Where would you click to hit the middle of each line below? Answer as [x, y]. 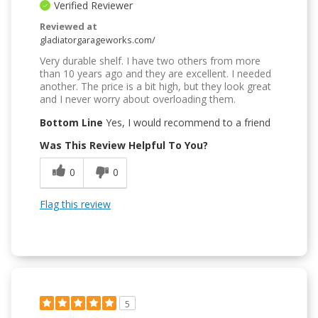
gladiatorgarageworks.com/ [98, 39]
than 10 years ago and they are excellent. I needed [155, 73]
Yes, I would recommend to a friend [187, 122]
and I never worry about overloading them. [138, 99]
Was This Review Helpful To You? [124, 145]
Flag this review [75, 204]
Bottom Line [71, 122]
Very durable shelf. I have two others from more [150, 60]
